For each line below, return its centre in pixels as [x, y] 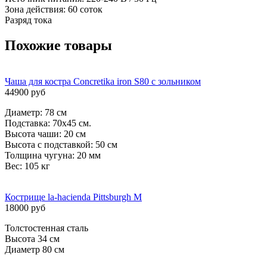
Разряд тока [28, 20]
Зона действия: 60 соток [54, 9]
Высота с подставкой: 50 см [61, 144]
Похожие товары [58, 45]
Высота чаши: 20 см [45, 133]
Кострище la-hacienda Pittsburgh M [73, 197]
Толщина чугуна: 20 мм [53, 155]
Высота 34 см [32, 238]
